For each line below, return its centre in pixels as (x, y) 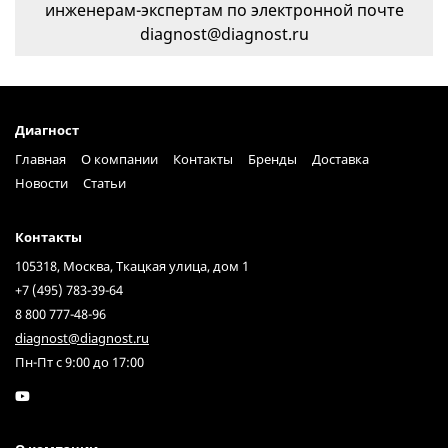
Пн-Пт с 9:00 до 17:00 (79, 362)
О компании (119, 159)
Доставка (340, 159)
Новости (41, 183)
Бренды (272, 159)
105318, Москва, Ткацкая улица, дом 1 (132, 266)
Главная (40, 159)
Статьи (104, 183)
